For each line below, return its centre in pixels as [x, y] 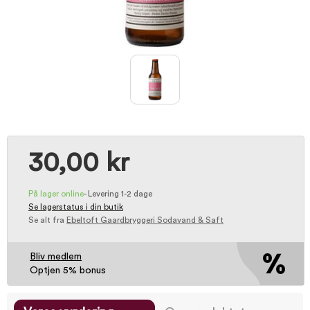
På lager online [56, 194]
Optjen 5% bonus [68, 271]
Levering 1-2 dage [120, 194]
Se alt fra [47, 220]
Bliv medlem [56, 257]
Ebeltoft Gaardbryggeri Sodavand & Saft [145, 220]
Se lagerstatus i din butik [76, 207]
